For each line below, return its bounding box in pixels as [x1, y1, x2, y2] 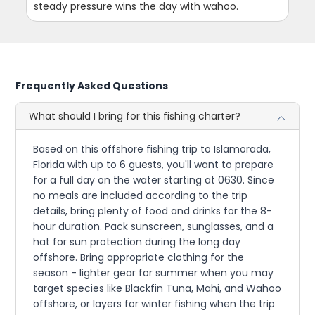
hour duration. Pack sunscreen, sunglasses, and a [33, 219, 274, 234]
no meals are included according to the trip [33, 188, 248, 203]
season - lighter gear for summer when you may [33, 266, 274, 281]
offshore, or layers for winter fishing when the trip [33, 297, 276, 311]
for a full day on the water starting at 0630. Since [33, 173, 275, 188]
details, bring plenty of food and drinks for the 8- [33, 204, 273, 219]
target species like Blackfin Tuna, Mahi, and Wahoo [33, 281, 282, 296]
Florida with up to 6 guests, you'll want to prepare [33, 157, 274, 172]
